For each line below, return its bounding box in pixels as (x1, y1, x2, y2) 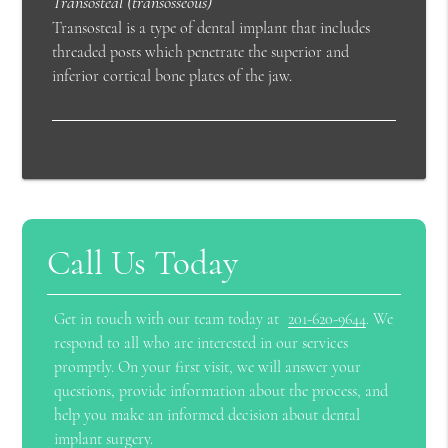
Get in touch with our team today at (54, 309, 284, 330)
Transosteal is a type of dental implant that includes (52, 18, 371, 39)
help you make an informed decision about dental (54, 405, 361, 426)
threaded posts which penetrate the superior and (52, 42, 350, 63)
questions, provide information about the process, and (54, 381, 389, 402)
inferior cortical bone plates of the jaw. (52, 66, 293, 87)
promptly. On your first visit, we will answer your (54, 357, 362, 378)
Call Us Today (47, 242, 239, 285)
